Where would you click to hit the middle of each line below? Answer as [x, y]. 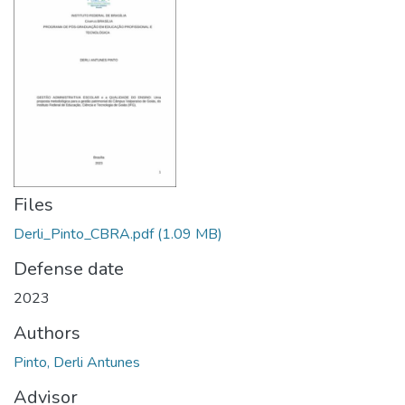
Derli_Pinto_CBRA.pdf [84, 234]
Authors [47, 333]
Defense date [69, 268]
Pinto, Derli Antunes [77, 362]
